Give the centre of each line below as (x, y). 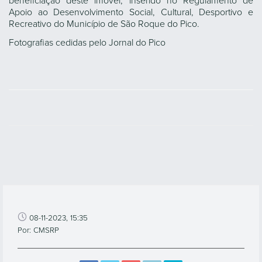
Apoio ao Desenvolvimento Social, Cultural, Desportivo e (131, 12)
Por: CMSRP (38, 230)
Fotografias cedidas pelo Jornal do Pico (87, 43)
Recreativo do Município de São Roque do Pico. (104, 24)
